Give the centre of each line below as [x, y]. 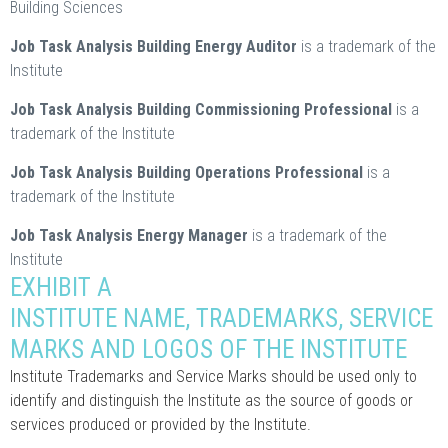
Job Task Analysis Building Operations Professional [188, 172]
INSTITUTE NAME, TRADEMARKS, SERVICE [221, 318]
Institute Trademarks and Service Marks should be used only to [213, 376]
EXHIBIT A [61, 287]
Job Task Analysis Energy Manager [131, 235]
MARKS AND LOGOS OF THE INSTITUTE [208, 349]
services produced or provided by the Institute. [160, 424]
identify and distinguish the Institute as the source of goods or [211, 400]
